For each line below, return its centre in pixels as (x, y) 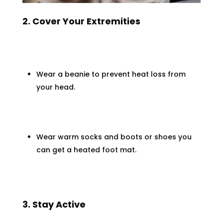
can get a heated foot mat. (86, 150)
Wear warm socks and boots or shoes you (114, 137)
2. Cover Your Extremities (81, 21)
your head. (56, 87)
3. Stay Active (54, 205)
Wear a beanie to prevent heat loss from (111, 74)
